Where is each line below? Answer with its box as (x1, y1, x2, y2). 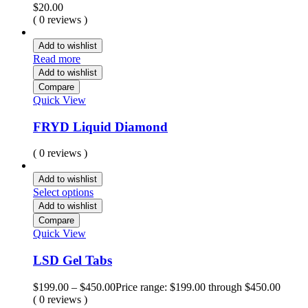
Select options (33, 186, 93, 199)
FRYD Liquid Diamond (33, 119, 168, 134)
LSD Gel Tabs (33, 253, 112, 268)
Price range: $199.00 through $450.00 (115, 280, 280, 293)
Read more (33, 53, 80, 65)
